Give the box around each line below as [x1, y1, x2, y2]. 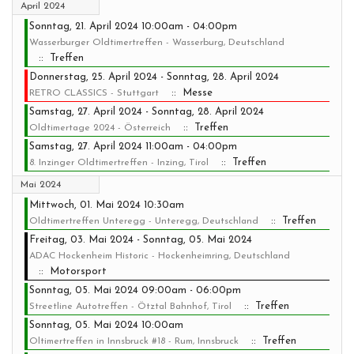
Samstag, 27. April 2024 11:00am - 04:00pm [29, 141, 237, 152]
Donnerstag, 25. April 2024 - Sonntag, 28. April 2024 [29, 72, 279, 82]
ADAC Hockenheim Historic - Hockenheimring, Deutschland [29, 251, 290, 261]
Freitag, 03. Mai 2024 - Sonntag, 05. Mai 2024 [29, 235, 252, 245]
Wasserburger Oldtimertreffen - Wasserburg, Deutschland [29, 38, 284, 47]
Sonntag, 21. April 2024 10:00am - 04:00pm [29, 21, 237, 32]
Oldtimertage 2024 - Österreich [29, 123, 171, 133]
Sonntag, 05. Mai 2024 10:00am [29, 320, 183, 330]
